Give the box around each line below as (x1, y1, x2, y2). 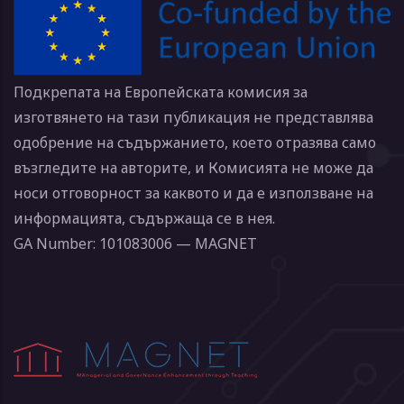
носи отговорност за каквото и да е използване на (14, 183, 373, 204)
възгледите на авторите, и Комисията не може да (14, 158, 373, 179)
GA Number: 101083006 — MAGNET (14, 234, 257, 254)
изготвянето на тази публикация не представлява (14, 107, 373, 128)
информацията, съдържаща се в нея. (14, 208, 275, 229)
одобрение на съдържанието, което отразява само (14, 133, 376, 153)
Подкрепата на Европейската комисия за (14, 82, 308, 103)
